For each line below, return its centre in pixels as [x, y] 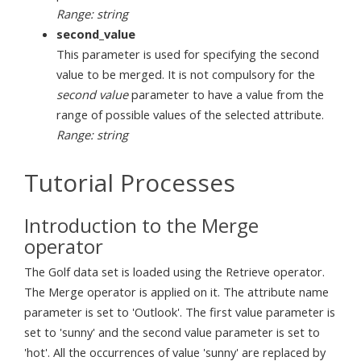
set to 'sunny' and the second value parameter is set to [172, 332]
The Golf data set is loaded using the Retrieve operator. [174, 271]
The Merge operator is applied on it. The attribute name [176, 291]
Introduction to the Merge [141, 225]
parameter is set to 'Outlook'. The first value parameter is [180, 311]
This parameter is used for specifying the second [188, 54]
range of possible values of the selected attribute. [190, 114]
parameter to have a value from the [226, 94]
